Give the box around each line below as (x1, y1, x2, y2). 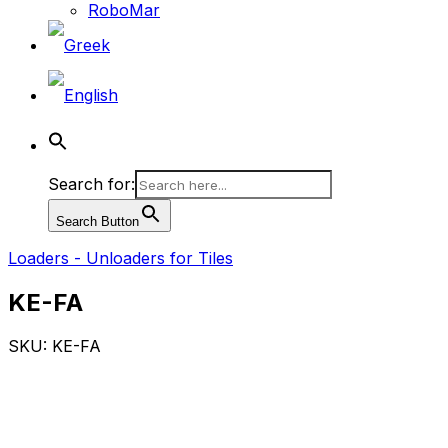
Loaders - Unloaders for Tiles (8, 247, 233, 268)
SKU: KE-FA (8, 336, 101, 357)
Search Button (56, 213, 139, 229)
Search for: (48, 173, 135, 194)
